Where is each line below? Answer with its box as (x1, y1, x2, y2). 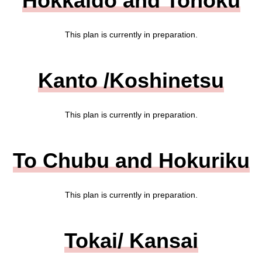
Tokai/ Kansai (64, 229, 198, 253)
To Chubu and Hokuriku (12, 149, 250, 173)
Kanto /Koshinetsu (38, 68, 224, 92)
